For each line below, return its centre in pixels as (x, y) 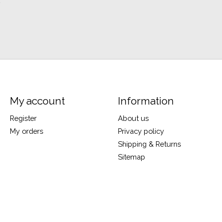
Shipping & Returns (149, 144)
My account (37, 101)
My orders (26, 131)
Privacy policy (141, 131)
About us (133, 118)
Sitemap (131, 157)
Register (23, 118)
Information (146, 101)
